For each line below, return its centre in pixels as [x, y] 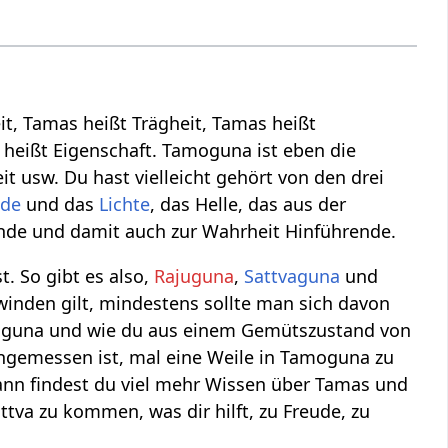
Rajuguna [194, 276]
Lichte [125, 204]
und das [60, 204]
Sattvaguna [292, 276]
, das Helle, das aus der [248, 204]
